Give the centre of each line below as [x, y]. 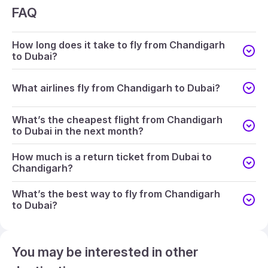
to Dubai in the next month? [78, 131]
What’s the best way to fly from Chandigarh [116, 194]
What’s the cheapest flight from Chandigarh [117, 119]
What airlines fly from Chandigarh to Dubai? [116, 88]
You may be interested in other [105, 252]
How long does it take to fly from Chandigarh [118, 45]
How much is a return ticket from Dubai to [112, 157]
